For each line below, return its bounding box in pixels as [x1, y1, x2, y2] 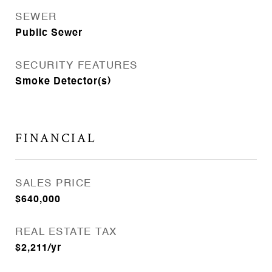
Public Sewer [15, 29, 83, 38]
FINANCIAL [15, 130, 97, 146]
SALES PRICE [15, 178, 92, 189]
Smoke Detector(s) [15, 77, 111, 87]
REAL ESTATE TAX [15, 227, 117, 237]
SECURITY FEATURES [15, 61, 138, 71]
